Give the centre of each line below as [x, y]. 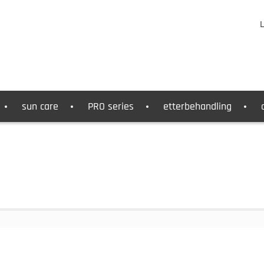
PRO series [111, 106]
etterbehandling [197, 106]
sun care [40, 106]
